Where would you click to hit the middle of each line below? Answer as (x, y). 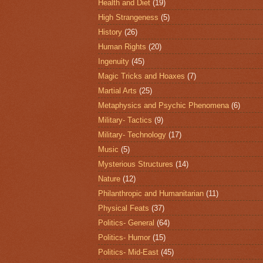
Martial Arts (117, 90)
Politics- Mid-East (128, 252)
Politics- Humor (124, 237)
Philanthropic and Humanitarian (151, 193)
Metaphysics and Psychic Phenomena (163, 105)
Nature (109, 178)
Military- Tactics (125, 120)
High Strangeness (128, 17)
